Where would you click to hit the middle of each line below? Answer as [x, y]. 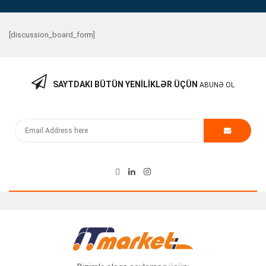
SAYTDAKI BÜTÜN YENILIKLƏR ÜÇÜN [125, 85]
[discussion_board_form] [52, 35]
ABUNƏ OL [217, 85]
